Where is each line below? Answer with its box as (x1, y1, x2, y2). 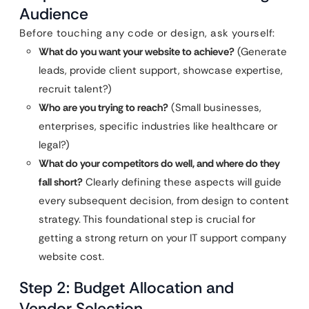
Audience (19, 3, 88, 24)
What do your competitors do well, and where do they (39, 157, 280, 170)
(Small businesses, (168, 101, 261, 114)
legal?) (39, 138, 70, 152)
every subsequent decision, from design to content (39, 194, 289, 208)
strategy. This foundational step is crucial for (39, 212, 255, 226)
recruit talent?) (39, 82, 112, 96)
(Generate (235, 45, 287, 59)
